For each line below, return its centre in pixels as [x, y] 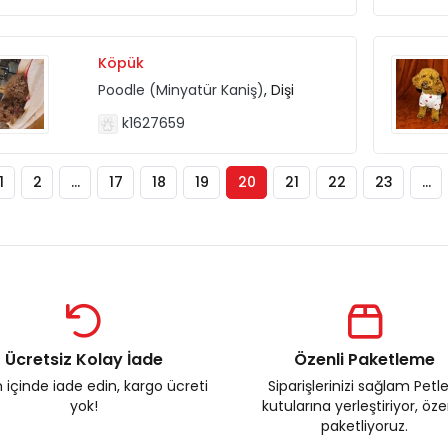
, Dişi [278, 89]
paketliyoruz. [364, 426]
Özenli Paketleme [364, 359]
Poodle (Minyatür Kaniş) [180, 89]
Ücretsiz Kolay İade [83, 359]
